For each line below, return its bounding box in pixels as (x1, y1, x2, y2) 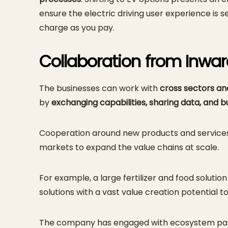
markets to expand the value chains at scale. (39, 141, 221, 153)
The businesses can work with (39, 82, 160, 94)
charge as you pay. (39, 21, 115, 34)
